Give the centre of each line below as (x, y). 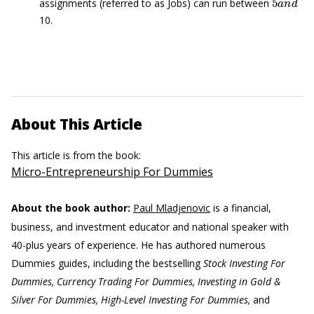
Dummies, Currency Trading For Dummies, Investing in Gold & (146, 281)
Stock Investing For (244, 263)
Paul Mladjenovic (172, 208)
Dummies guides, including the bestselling (107, 263)
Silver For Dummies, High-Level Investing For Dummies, (132, 300)
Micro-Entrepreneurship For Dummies (112, 172)
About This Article (77, 124)
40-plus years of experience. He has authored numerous (138, 245)
